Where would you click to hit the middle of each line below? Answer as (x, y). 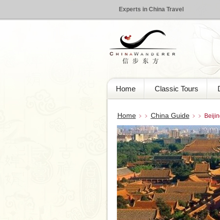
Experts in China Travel (151, 9)
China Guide (170, 115)
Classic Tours (176, 89)
